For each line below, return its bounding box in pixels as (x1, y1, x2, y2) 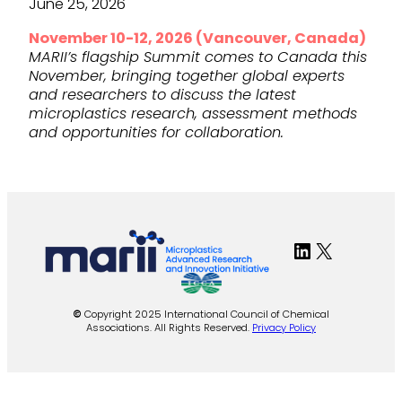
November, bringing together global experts (29, 65, 345, 86)
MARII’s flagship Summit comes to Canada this (29, 46, 367, 67)
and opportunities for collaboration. (29, 121, 284, 143)
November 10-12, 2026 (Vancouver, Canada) (29, 27, 366, 48)
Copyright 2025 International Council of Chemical (82, 307, 329, 322)
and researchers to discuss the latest (29, 83, 296, 105)
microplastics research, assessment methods (29, 102, 357, 124)
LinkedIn (291, 234, 378, 265)
